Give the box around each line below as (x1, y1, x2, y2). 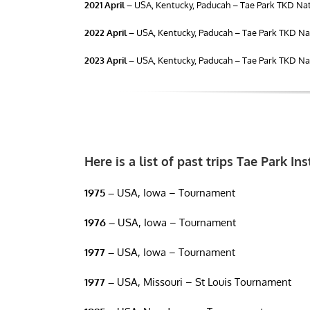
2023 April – (84, 55, 134, 66)
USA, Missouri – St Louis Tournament (113, 275, 291, 289)
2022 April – (84, 27, 134, 38)
